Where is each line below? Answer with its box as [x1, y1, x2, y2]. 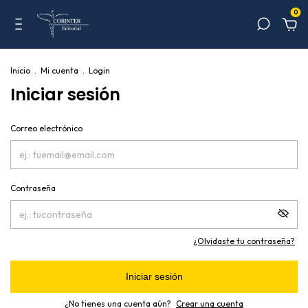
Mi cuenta [41, 65, 78, 76]
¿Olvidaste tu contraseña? [193, 236, 295, 246]
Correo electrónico [10, 123, 82, 133]
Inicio [10, 65, 30, 76]
